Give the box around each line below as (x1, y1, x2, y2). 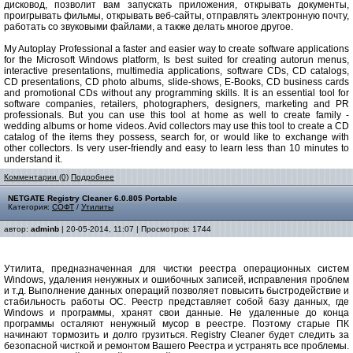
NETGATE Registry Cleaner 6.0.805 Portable (8, 194, 177, 203)
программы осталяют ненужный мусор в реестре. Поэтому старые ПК (4, 318, 349, 329)
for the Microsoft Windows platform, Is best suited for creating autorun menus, (4, 54, 349, 65)
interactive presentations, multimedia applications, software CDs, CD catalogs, (4, 65, 349, 76)
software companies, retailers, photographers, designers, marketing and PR (4, 98, 349, 110)
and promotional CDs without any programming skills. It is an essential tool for (4, 87, 349, 98)
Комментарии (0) (4, 173, 69, 181)
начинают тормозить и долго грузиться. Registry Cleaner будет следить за (4, 329, 349, 340)
